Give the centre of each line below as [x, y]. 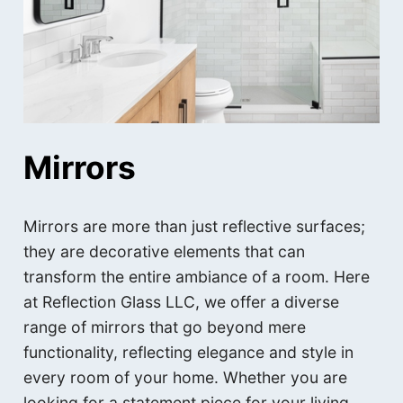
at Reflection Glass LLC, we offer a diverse [182, 301]
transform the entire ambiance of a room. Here [197, 276]
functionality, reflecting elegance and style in [189, 352]
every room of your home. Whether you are [186, 377]
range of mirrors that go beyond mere [165, 327]
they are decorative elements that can [165, 251]
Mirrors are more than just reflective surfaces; [195, 226]
